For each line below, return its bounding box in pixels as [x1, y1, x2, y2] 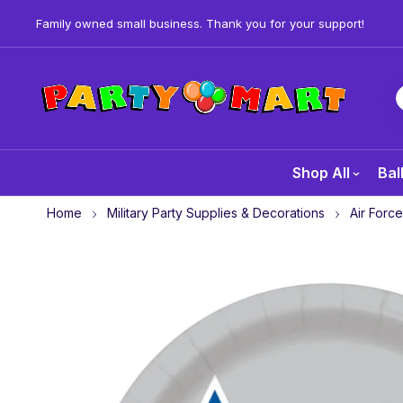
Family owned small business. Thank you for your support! [36, 15, 364, 31]
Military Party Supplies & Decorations [107, 204, 325, 220]
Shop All [292, 163, 350, 182]
